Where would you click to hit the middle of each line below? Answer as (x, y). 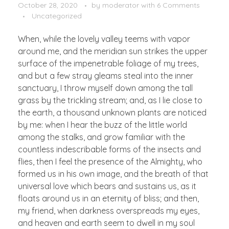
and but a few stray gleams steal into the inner (106, 76)
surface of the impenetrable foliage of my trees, (108, 64)
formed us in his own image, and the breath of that (113, 174)
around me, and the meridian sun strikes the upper (113, 51)
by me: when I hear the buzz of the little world (102, 125)
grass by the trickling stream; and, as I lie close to (110, 100)
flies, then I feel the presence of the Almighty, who (110, 162)
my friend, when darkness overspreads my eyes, (109, 211)
